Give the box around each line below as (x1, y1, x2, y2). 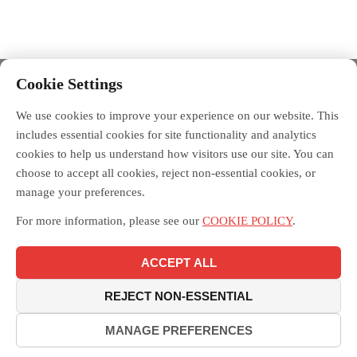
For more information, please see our (16, 214, 199, 227)
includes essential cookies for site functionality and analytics (16, 128, 316, 141)
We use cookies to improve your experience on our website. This (16, 109, 339, 122)
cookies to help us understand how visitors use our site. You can (16, 147, 334, 160)
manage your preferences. (16, 186, 145, 198)
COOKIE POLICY (202, 214, 292, 227)
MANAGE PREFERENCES (104, 324, 253, 337)
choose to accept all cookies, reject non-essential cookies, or (16, 167, 316, 179)
